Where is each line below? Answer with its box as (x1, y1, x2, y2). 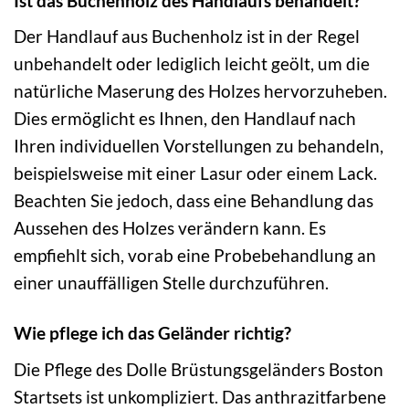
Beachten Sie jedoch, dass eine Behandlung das (14, 190, 373, 212)
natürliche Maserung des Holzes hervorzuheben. (14, 80, 387, 102)
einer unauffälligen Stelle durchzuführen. (14, 272, 329, 294)
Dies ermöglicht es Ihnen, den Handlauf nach (14, 108, 356, 130)
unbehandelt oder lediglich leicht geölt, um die (14, 53, 370, 75)
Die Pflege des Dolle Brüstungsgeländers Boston (14, 358, 383, 380)
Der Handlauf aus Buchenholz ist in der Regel (14, 26, 360, 47)
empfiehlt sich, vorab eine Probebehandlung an (14, 245, 376, 267)
